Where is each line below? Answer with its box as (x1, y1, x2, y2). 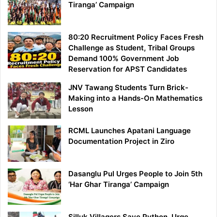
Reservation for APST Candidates (68, 64, 187, 74)
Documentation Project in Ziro (68, 137, 174, 146)
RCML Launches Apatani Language (68, 126, 191, 136)
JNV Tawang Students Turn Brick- (68, 83, 188, 93)
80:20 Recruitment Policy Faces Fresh (68, 32, 203, 42)
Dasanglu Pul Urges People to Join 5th (68, 169, 202, 179)
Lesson (68, 104, 93, 114)
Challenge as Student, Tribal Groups (68, 43, 195, 53)
